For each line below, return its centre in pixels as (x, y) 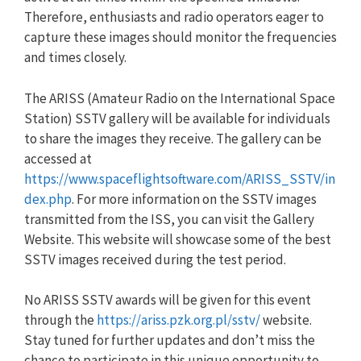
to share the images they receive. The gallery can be (173, 138)
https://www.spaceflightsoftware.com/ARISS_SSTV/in (180, 178)
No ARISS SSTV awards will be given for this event (168, 300)
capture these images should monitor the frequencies (180, 37)
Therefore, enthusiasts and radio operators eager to (174, 17)
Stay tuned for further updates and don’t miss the (170, 340)
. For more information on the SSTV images (194, 199)
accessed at (58, 158)
